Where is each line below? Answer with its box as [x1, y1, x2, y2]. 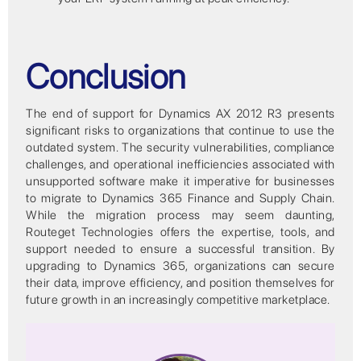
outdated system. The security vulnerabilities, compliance [26, 139, 335, 155]
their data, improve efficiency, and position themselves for [26, 275, 335, 290]
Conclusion [26, 55, 186, 97]
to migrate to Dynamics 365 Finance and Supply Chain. [26, 190, 335, 205]
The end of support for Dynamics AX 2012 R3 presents [26, 106, 335, 121]
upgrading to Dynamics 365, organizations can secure [26, 258, 335, 273]
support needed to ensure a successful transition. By [26, 241, 335, 256]
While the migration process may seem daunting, [26, 207, 335, 222]
